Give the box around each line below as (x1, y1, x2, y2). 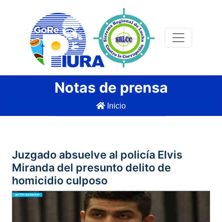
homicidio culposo (12, 174, 108, 187)
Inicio (105, 102, 126, 110)
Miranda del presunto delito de (12, 161, 171, 174)
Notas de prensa (54, 79, 168, 96)
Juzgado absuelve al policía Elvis (12, 148, 182, 161)
